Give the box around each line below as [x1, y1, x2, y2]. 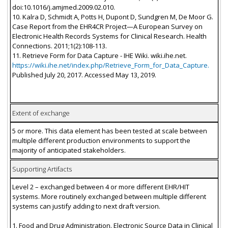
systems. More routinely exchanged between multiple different [12, 191, 206, 201]
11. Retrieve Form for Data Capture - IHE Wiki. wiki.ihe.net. [12, 50, 187, 60]
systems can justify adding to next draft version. [12, 201, 160, 211]
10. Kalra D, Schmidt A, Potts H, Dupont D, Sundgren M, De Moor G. [12, 12, 213, 21]
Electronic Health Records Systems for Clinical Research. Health [12, 31, 207, 41]
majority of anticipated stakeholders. [12, 145, 126, 155]
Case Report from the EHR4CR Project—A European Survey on [12, 21, 203, 31]
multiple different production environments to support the [12, 135, 190, 145]
